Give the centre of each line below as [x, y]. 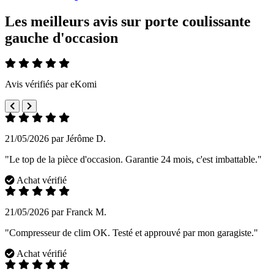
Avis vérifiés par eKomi [51, 84]
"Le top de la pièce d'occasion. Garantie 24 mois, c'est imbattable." [133, 160]
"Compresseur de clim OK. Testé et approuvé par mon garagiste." [131, 233]
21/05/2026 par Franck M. [56, 212]
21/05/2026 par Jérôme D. [55, 139]
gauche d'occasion [61, 38]
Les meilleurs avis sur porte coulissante [128, 21]
